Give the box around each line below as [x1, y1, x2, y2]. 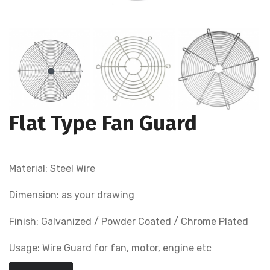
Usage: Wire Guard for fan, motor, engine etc [9, 242, 212, 254]
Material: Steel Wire [9, 163, 95, 174]
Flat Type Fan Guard [9, 110, 197, 136]
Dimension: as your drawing [9, 189, 134, 201]
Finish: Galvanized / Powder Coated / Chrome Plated [9, 216, 248, 227]
